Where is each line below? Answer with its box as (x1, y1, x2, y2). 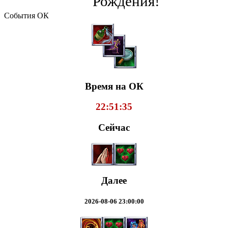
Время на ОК (84, 80, 144, 92)
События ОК (4, 11, 49, 20)
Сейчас (98, 122, 130, 133)
